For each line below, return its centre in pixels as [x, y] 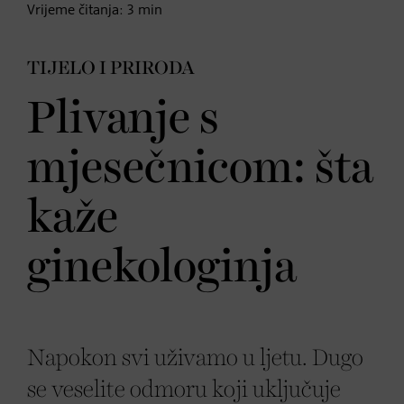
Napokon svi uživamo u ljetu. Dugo [195, 358]
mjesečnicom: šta [200, 169]
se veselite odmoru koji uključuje [184, 390]
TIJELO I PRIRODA [111, 68]
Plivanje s [123, 119]
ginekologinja [162, 268]
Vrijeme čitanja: [77, 10]
